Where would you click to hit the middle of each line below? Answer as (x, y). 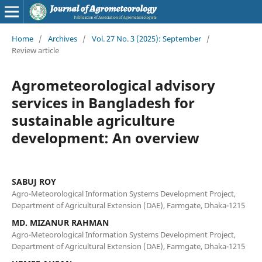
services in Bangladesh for (103, 102)
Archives (62, 38)
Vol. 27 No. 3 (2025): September (146, 38)
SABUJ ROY (34, 181)
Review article (35, 50)
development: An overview (105, 137)
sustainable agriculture (93, 120)
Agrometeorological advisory (113, 85)
